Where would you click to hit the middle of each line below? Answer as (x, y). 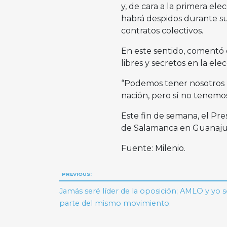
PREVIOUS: (77, 174)
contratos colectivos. (162, 31)
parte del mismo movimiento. (115, 203)
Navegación (105, 176)
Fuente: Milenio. (153, 148)
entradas (93, 214)
